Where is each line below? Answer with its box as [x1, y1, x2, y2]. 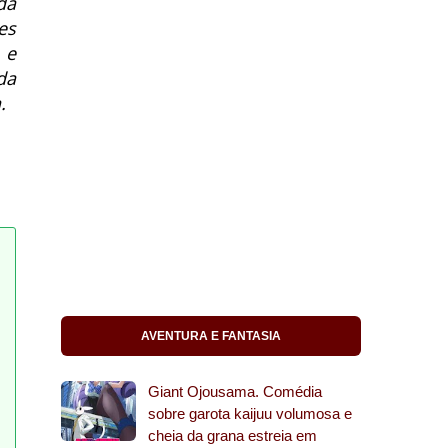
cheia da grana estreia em [148, 427, 317, 444]
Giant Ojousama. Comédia [148, 383, 322, 400]
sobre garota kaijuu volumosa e [148, 405, 352, 422]
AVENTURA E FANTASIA [141, 329, 281, 343]
